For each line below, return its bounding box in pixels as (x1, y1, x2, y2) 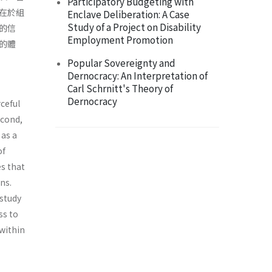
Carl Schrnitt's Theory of (67, 81, 173, 95)
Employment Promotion (67, 33, 173, 47)
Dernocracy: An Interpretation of (67, 69, 208, 83)
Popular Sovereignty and (67, 56, 175, 70)
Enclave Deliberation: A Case (67, 7, 189, 21)
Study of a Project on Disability (67, 20, 201, 34)
